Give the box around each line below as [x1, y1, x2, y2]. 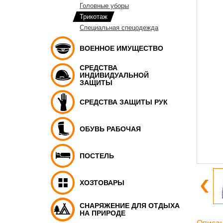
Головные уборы [80, 2, 129, 9]
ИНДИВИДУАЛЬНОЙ [80, 71, 149, 79]
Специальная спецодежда [80, 24, 158, 31]
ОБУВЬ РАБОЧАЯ [80, 124, 141, 133]
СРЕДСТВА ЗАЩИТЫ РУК [80, 98, 168, 106]
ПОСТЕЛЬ [80, 151, 114, 160]
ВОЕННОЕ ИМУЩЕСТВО [80, 44, 163, 52]
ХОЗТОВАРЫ [80, 178, 124, 187]
